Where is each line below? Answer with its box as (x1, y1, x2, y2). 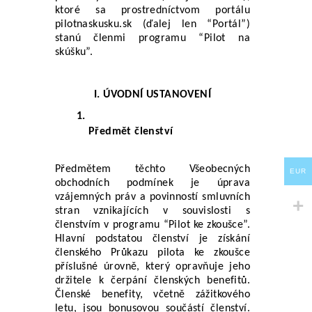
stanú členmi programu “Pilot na (55, 32, 250, 44)
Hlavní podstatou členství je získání (55, 233, 250, 244)
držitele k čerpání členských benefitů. (55, 274, 250, 286)
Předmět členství (88, 125, 173, 137)
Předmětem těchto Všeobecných (55, 163, 250, 175)
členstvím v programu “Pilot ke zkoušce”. (55, 219, 250, 231)
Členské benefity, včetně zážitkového (55, 288, 250, 300)
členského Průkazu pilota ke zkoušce (55, 247, 250, 258)
